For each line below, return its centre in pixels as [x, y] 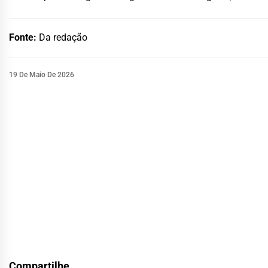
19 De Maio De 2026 [42, 74]
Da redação [63, 37]
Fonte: [24, 37]
